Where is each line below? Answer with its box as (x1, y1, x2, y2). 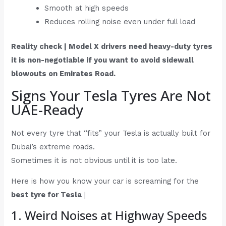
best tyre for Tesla (11, 190, 82, 200)
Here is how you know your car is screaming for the (11, 177, 199, 186)
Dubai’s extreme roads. (11, 142, 95, 151)
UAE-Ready (11, 99, 84, 119)
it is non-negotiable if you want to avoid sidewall (11, 55, 194, 65)
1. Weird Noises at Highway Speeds (11, 206, 207, 223)
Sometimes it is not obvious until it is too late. (11, 155, 178, 165)
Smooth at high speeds (44, 4, 129, 13)
